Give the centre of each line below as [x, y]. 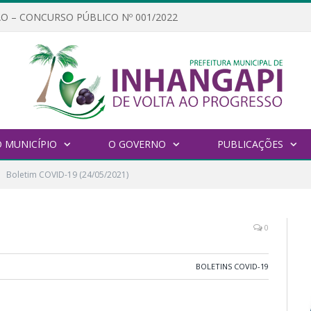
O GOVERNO [137, 144]
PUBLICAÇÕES [250, 144]
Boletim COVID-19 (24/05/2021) [67, 175]
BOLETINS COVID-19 [232, 267]
